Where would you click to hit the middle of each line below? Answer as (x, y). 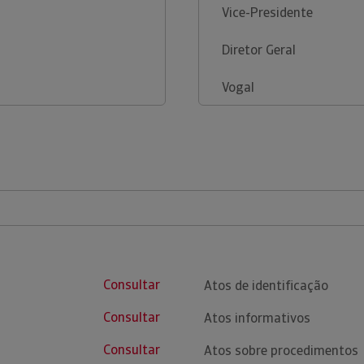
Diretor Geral (259, 50)
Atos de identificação (266, 286)
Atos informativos (258, 318)
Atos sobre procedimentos (282, 351)
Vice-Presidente (267, 13)
